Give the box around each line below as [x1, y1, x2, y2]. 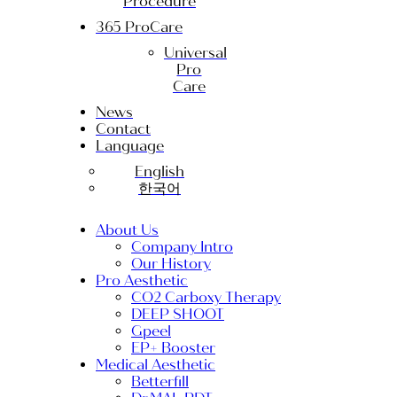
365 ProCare [96, 18, 183, 35]
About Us [96, 221, 159, 238]
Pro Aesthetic [96, 271, 188, 289]
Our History [131, 254, 211, 272]
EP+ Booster [131, 339, 215, 356]
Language [96, 136, 164, 154]
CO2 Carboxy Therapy [131, 288, 281, 306]
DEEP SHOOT [131, 305, 224, 323]
